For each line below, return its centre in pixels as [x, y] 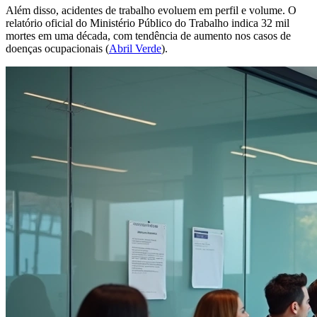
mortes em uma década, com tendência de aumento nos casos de [148, 35]
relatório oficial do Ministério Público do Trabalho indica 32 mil [148, 23]
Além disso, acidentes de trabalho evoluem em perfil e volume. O [151, 10]
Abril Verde [135, 48]
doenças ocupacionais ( [57, 48]
